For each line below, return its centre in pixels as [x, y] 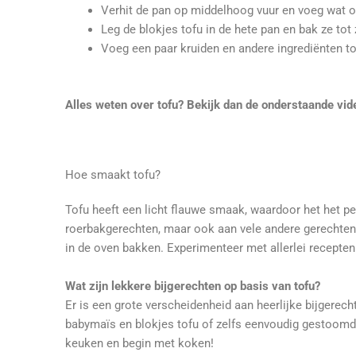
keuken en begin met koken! [139, 343]
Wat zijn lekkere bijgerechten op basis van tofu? [196, 286]
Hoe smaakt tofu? [114, 174]
